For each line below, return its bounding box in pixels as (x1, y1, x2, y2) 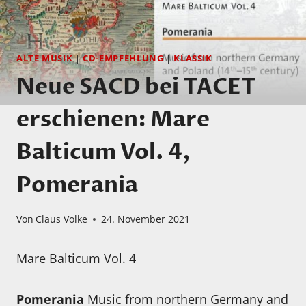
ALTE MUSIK (16, 53, 73, 65)
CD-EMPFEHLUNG (83, 53, 164, 65)
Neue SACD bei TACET (16, 71, 256, 102)
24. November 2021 (101, 212, 191, 226)
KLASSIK (173, 53, 212, 65)
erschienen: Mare (16, 104, 210, 135)
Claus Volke (36, 212, 88, 226)
